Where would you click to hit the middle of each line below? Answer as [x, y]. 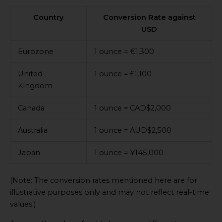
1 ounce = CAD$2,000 [132, 108]
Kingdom [35, 85]
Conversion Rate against [149, 17]
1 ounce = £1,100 [123, 74]
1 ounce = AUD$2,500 [133, 130]
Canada [31, 108]
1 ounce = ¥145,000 [129, 152]
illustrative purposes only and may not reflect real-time [110, 193]
